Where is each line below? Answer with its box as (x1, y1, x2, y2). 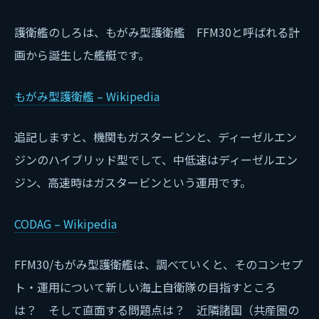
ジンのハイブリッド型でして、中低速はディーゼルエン (14, 151, 298, 169)
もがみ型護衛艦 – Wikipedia (14, 87, 159, 105)
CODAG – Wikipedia (14, 214, 117, 232)
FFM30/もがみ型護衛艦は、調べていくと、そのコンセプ (14, 256, 303, 273)
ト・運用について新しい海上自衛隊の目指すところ (14, 278, 276, 296)
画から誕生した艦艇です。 (14, 46, 150, 64)
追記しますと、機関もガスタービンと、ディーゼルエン (14, 128, 297, 146)
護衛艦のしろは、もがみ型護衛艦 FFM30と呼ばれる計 (14, 23, 300, 41)
